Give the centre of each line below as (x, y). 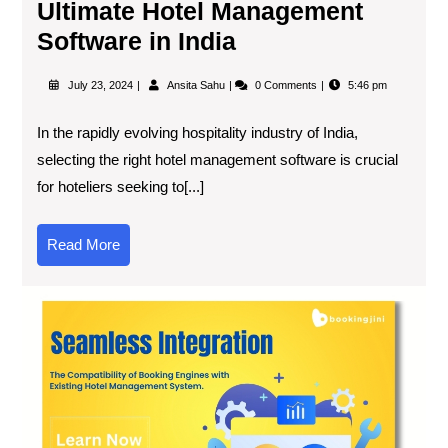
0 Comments (288, 84)
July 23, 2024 (101, 84)
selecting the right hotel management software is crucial (217, 159)
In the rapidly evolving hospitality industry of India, (197, 132)
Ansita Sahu (197, 84)
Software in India (136, 40)
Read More (83, 244)
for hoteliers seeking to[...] (120, 186)
